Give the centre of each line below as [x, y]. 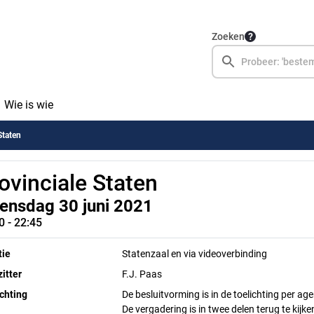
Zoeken [228, 36]
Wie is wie [28, 105]
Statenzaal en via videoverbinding [195, 254]
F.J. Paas [142, 274]
